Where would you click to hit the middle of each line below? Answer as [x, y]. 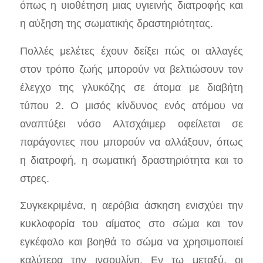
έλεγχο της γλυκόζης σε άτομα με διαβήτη [131, 87]
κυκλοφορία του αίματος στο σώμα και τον [131, 224]
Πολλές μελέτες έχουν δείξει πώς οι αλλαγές [131, 50]
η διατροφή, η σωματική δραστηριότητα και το [131, 160]
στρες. [34, 178]
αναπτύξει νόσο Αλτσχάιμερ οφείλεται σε [131, 123]
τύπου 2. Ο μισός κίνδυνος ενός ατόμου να [131, 105]
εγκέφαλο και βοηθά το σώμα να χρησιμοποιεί [131, 242]
